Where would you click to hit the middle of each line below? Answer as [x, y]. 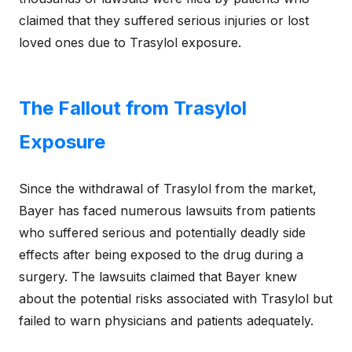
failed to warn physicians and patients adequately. [166, 321]
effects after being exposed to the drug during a [161, 255]
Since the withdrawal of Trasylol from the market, [168, 189]
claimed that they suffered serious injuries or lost [164, 20]
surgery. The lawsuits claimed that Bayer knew [158, 277]
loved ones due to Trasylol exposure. [130, 42]
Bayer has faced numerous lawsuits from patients [167, 211]
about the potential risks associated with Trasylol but [176, 299]
